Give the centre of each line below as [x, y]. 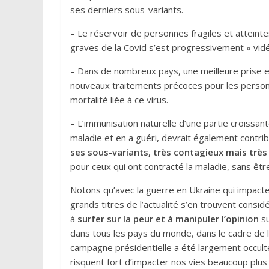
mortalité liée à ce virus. [119, 100]
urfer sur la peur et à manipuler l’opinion [171, 219]
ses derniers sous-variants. [127, 10]
